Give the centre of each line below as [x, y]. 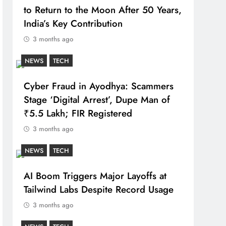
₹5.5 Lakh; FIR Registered [78, 113]
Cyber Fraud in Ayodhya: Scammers [99, 86]
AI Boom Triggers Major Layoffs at [95, 176]
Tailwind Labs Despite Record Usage [99, 189]
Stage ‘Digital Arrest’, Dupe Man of [97, 100]
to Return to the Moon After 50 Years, [103, 10]
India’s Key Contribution [73, 23]
